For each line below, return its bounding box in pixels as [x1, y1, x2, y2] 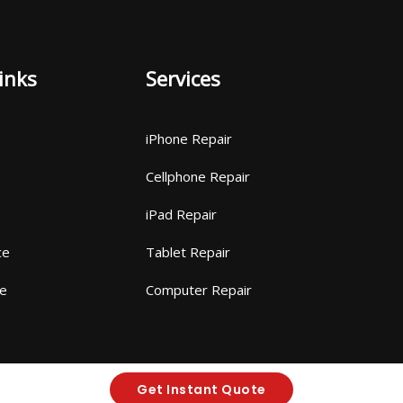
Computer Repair [146, 281, 252, 299]
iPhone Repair [146, 130, 232, 148]
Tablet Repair [146, 243, 230, 261]
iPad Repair [146, 205, 217, 223]
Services [146, 65, 220, 92]
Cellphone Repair [146, 167, 250, 185]
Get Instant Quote [137, 381, 266, 399]
